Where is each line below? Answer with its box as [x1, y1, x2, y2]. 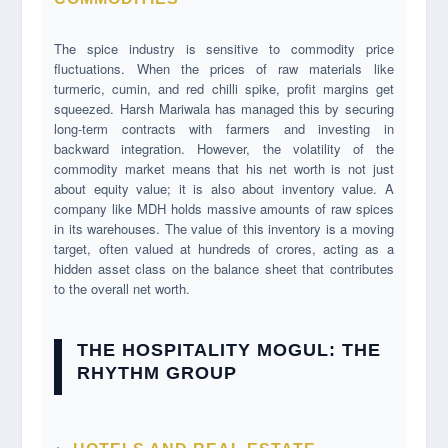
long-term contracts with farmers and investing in [54, 119, 394, 139]
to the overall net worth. [54, 279, 191, 299]
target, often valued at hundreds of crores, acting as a [54, 239, 394, 259]
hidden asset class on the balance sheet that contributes [54, 259, 394, 279]
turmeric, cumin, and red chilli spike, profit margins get [54, 79, 394, 99]
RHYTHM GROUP [77, 363, 238, 384]
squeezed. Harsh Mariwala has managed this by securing [54, 99, 394, 119]
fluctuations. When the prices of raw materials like [54, 59, 394, 79]
